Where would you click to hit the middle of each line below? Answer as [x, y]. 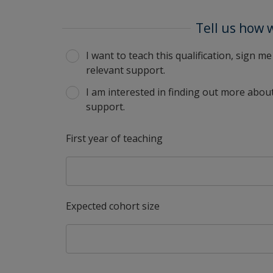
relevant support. [127, 70]
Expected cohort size [113, 206]
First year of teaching [114, 138]
